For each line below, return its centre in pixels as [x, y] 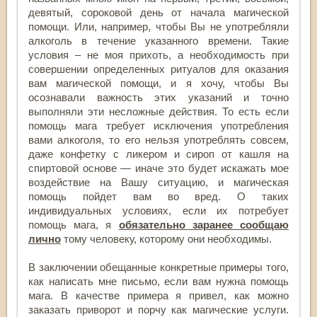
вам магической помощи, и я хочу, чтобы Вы [158, 83]
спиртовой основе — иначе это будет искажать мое [158, 168]
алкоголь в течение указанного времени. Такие [158, 40]
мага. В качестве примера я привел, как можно [158, 295]
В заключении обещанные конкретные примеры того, [158, 267]
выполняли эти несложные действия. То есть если [158, 111]
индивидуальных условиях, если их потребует [158, 210]
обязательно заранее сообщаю [204, 224]
